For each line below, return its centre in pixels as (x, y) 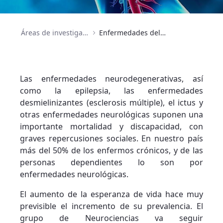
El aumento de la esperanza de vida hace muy (111, 194)
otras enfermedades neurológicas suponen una (111, 115)
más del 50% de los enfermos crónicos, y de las (111, 151)
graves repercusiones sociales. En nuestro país (111, 139)
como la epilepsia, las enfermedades (111, 91)
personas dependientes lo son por (111, 163)
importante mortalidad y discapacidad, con (111, 127)
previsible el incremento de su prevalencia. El (111, 206)
